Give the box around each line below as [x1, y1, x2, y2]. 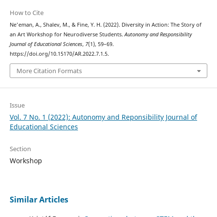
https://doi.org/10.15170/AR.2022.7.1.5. [9, 50, 109, 57]
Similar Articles [9, 194, 68, 205]
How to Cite [9, 8, 44, 17]
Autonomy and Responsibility [124, 31, 192, 38]
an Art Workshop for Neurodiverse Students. [9, 31, 124, 38]
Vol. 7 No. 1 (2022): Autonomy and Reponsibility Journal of [9, 112, 197, 122]
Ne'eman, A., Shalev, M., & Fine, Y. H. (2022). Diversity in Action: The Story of [9, 21, 201, 28]
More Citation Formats [16, 66, 82, 76]
